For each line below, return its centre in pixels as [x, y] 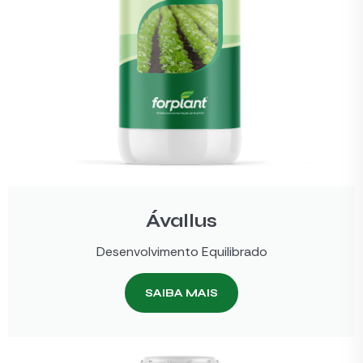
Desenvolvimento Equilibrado [181, 252]
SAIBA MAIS [181, 293]
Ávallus [181, 221]
